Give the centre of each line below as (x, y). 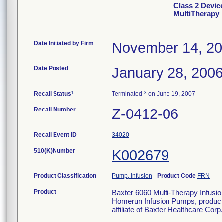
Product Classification (65, 176)
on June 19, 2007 (171, 94)
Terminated (128, 94)
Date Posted (51, 68)
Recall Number (55, 110)
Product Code (177, 176)
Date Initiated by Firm (64, 43)
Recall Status (53, 94)
